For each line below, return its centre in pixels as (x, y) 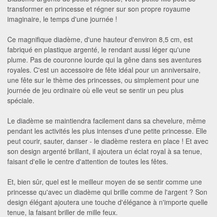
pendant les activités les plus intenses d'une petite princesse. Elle (107, 131)
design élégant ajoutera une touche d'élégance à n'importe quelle (108, 202)
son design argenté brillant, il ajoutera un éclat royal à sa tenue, (105, 151)
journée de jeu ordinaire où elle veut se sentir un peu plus (95, 90)
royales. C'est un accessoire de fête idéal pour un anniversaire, (104, 70)
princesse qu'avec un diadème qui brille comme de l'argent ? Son (107, 192)
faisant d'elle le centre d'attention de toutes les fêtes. (88, 161)
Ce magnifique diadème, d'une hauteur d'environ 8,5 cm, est (100, 39)
